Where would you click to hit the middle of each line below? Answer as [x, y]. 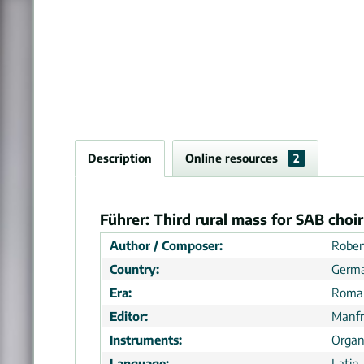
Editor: [129, 316]
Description [120, 158]
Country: [134, 269]
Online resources [233, 158]
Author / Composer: [166, 245]
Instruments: [146, 340]
